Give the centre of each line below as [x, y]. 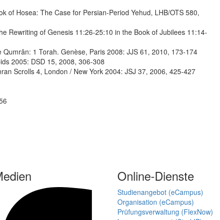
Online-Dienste [156, 176]
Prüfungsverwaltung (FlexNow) [165, 212]
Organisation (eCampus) [156, 202]
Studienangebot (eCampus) [160, 192]
